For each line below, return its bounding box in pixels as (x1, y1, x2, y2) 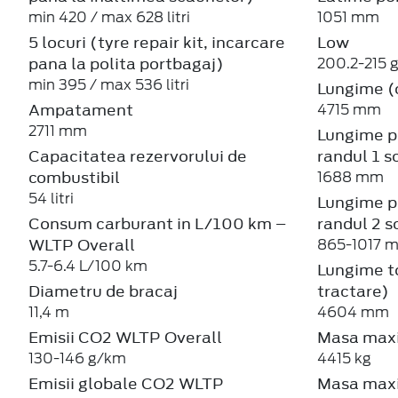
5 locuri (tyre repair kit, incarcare (28, 31, 285, 53)
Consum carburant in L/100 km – (28, 212, 286, 235)
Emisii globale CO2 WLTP (28, 372, 224, 394)
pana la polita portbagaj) (28, 52, 224, 75)
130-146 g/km (28, 349, 126, 367)
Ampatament (28, 99, 133, 121)
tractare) (316, 280, 389, 302)
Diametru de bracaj (28, 280, 178, 302)
